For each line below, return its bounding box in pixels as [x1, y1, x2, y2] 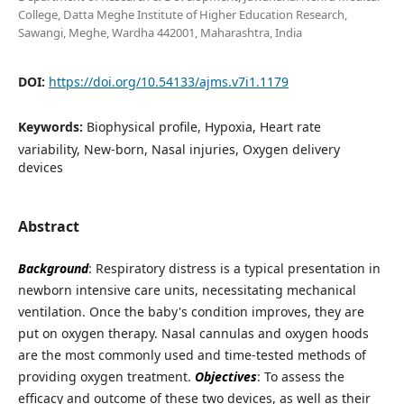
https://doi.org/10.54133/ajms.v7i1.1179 [48, 73, 289, 91]
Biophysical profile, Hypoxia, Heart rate [86, 118, 321, 136]
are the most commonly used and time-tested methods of [17, 346, 366, 364]
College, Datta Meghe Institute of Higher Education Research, [17, 6, 347, 23]
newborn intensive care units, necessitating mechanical [17, 281, 356, 299]
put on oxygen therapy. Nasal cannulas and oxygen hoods [17, 325, 369, 343]
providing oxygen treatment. [17, 368, 195, 386]
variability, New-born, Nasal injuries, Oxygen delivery [17, 141, 340, 159]
